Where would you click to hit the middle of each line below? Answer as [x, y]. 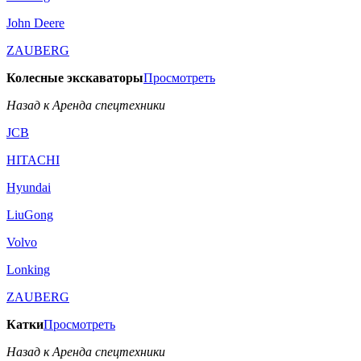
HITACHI [33, 160]
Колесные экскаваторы [75, 78]
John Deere [35, 23]
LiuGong [30, 215]
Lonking [28, 270]
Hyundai [29, 187]
